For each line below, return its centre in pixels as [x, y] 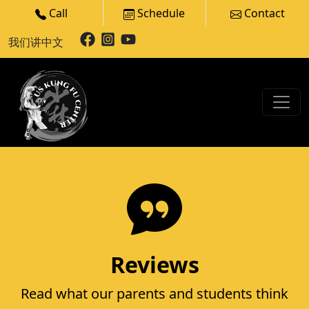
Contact [263, 13]
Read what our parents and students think [154, 293]
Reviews [154, 264]
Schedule [160, 13]
